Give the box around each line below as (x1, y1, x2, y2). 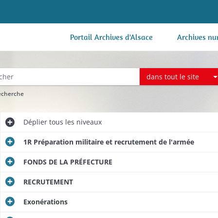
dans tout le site (146, 72, 200, 81)
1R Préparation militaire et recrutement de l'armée (23, 137, 194, 146)
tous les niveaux (47, 117, 102, 127)
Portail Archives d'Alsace (70, 32, 153, 42)
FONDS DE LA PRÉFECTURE (23, 157, 112, 166)
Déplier (23, 117, 47, 127)
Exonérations (23, 197, 68, 206)
